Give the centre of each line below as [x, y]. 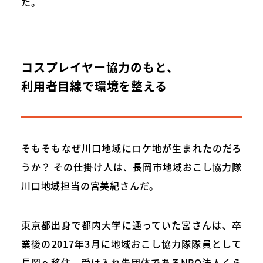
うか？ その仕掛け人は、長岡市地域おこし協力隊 [131, 166]
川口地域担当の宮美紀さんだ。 [90, 185]
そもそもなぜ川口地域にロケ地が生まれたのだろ [131, 148]
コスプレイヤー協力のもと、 [100, 67]
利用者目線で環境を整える [94, 86]
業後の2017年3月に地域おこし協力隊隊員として [131, 243]
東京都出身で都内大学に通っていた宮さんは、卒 [131, 225]
